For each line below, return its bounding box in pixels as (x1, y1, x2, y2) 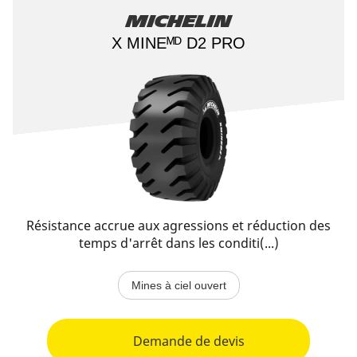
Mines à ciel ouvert (131, 279, 226, 292)
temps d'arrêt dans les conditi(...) (78, 234, 279, 252)
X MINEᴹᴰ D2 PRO (112, 34, 245, 52)
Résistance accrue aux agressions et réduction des (26, 217, 331, 234)
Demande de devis (133, 331, 245, 350)
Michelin (126, 12, 231, 31)
